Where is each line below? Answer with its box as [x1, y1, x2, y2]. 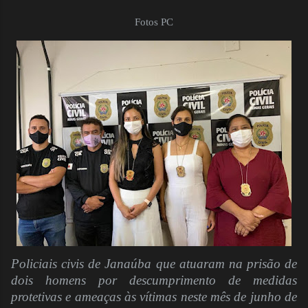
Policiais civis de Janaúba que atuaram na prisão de [11, 256, 297, 271]
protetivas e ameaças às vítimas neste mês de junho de [11, 289, 297, 304]
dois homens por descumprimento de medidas [11, 272, 297, 287]
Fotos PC [135, 16, 173, 27]
